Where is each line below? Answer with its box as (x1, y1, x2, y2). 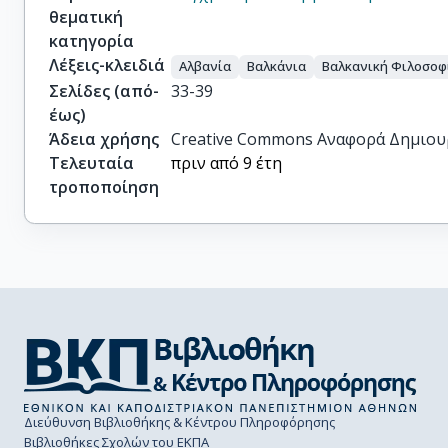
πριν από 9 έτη (171, 151, 283, 174)
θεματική (49, 6, 123, 28)
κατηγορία (49, 30, 134, 52)
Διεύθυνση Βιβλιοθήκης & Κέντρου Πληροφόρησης (24, 413, 335, 431)
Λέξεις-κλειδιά (49, 54, 165, 76)
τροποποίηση (49, 175, 159, 198)
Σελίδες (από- (49, 79, 159, 102)
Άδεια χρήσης (49, 127, 159, 150)
